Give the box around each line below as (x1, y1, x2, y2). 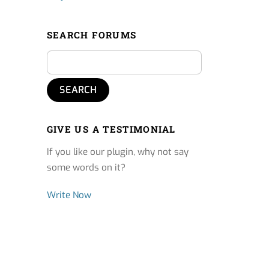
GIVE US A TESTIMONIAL (46, 123, 176, 136)
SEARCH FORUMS (46, 29, 137, 41)
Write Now (46, 189, 91, 202)
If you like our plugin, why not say (46, 146, 189, 159)
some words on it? (46, 162, 125, 174)
